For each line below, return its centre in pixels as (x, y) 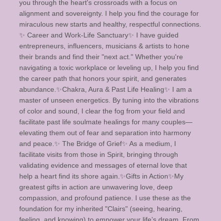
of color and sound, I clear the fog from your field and (102, 111)
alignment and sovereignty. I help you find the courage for (109, 13)
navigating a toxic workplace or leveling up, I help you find (109, 68)
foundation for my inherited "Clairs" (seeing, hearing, (101, 209)
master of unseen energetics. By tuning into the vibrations (109, 100)
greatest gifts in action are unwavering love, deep (96, 187)
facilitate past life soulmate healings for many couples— (106, 122)
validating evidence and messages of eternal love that (103, 165)
